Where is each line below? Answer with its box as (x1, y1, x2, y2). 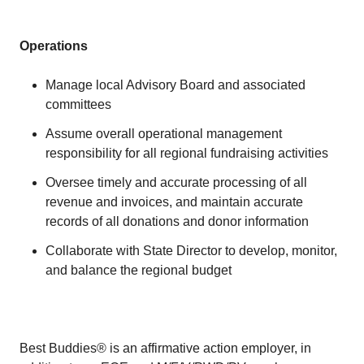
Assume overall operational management (45, 127, 282, 141)
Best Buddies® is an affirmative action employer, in (19, 341, 311, 355)
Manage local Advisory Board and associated (45, 78, 305, 92)
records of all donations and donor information (45, 214, 309, 228)
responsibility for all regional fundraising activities (45, 146, 328, 160)
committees (45, 97, 111, 111)
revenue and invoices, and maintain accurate (45, 195, 303, 209)
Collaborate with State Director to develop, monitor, (45, 244, 337, 258)
